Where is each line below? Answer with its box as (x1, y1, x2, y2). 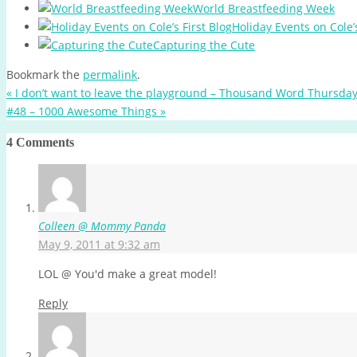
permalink (83, 66, 137, 82)
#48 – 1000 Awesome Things (6, 103, 160, 119)
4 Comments (6, 135, 74, 151)
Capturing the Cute (153, 37, 255, 53)
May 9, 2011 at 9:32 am (38, 237, 160, 253)
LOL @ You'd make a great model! (38, 266, 217, 282)
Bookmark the (6, 66, 83, 82)
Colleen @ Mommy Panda (38, 218, 166, 234)
